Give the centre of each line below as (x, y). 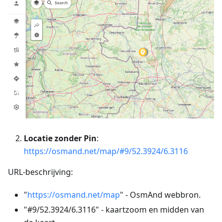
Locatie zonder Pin (60, 138)
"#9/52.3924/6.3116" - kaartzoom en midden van (114, 209)
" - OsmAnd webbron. (160, 194)
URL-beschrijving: (40, 172)
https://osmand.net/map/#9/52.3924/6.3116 (106, 151)
